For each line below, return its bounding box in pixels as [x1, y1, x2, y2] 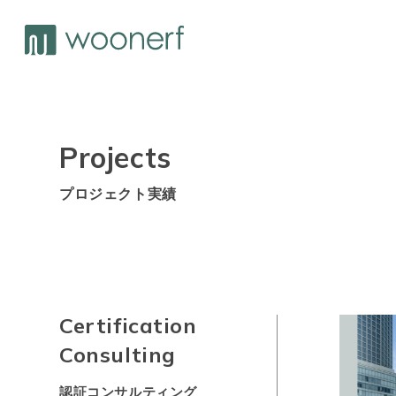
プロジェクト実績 [59, 187, 177, 202]
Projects [59, 140, 171, 175]
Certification [59, 312, 197, 339]
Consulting [59, 341, 176, 368]
